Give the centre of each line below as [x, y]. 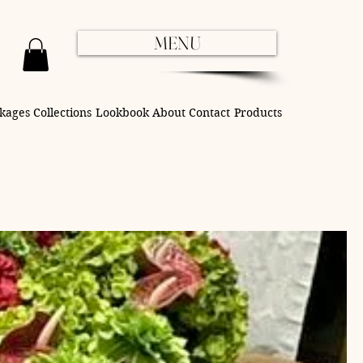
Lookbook [122, 112]
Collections [63, 112]
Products [258, 112]
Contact [210, 112]
